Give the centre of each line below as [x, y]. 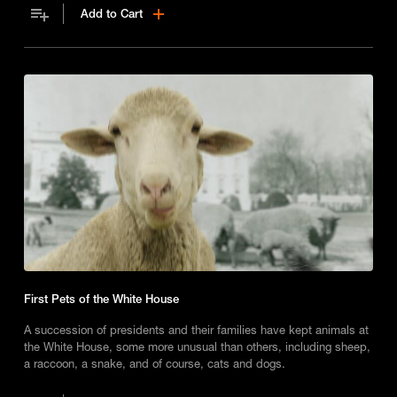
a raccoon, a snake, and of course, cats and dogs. [154, 364]
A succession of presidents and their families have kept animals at [196, 330]
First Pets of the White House [101, 299]
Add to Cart [112, 14]
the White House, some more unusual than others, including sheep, [197, 347]
